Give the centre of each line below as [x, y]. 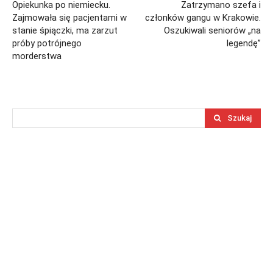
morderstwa [37, 56]
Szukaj [239, 118]
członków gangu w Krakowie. [203, 18]
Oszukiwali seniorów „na [212, 31]
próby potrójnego [47, 44]
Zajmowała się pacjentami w [69, 18]
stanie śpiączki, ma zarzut [65, 31]
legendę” [243, 44]
